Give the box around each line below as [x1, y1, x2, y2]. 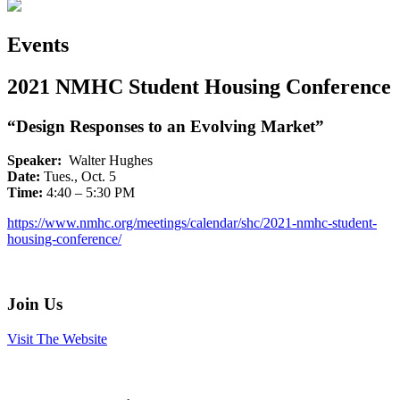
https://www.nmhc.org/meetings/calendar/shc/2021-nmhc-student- [7, 215, 377, 231]
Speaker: [7, 153, 62, 169]
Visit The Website [7, 330, 107, 346]
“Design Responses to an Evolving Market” [7, 116, 324, 136]
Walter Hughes [62, 153, 153, 169]
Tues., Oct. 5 [40, 169, 116, 185]
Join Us [7, 295, 62, 314]
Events [7, 32, 69, 56]
